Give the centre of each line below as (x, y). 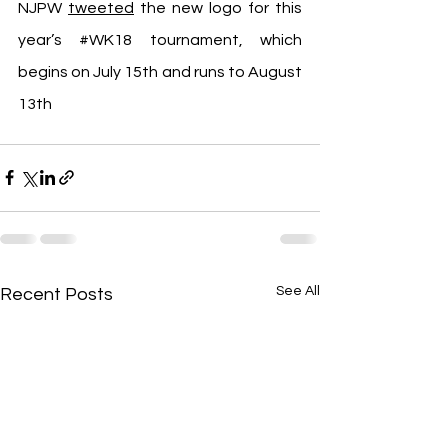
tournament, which (217, 39)
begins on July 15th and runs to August (160, 71)
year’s (49, 39)
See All (298, 290)
